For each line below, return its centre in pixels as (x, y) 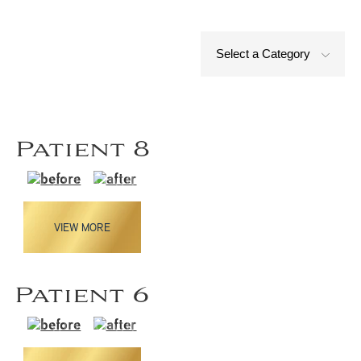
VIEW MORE (82, 227)
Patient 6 (82, 295)
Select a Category (264, 53)
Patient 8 (82, 149)
